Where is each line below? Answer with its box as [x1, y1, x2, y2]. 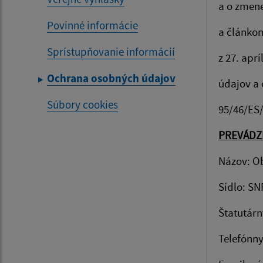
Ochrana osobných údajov [47, 71, 176, 85]
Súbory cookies [47, 97, 118, 112]
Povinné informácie [47, 18, 138, 32]
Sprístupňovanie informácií [47, 45, 175, 59]
